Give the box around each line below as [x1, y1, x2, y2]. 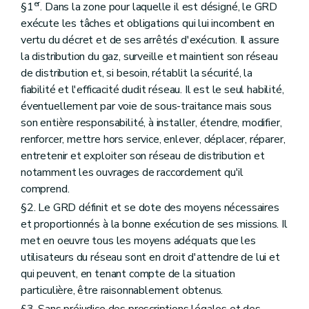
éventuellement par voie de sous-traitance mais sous [21, 98, 272, 114]
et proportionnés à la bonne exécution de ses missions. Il [21, 216, 288, 232]
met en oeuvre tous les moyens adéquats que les [21, 232, 256, 248]
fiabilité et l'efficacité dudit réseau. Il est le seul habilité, [21, 81, 284, 97]
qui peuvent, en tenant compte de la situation [21, 266, 235, 281]
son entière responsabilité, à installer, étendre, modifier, [21, 114, 282, 130]
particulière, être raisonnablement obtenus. [21, 282, 223, 298]
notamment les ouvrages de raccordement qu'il [21, 164, 244, 180]
